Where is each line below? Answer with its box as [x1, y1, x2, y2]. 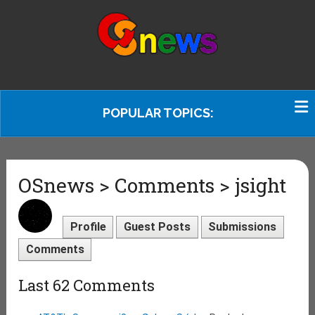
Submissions [208, 220, 277, 233]
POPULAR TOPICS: [103, 105, 214, 120]
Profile [70, 220, 106, 233]
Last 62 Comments [18, 274, 155, 295]
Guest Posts [123, 220, 191, 233]
